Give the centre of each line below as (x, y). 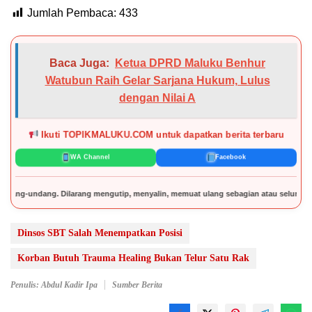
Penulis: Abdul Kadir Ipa (54, 284)
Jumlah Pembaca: (72, 13)
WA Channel (90, 158)
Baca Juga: (79, 63)
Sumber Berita (137, 284)
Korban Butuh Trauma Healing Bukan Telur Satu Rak (133, 258)
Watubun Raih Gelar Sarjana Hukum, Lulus (157, 81)
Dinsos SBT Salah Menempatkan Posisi (100, 233)
